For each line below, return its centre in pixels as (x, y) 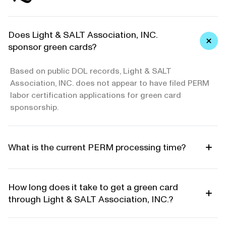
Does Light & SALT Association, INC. (83, 35)
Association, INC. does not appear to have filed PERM (110, 83)
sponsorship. (34, 107)
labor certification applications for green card (96, 95)
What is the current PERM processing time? (97, 147)
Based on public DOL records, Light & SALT (91, 71)
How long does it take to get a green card (93, 187)
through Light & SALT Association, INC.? (91, 199)
